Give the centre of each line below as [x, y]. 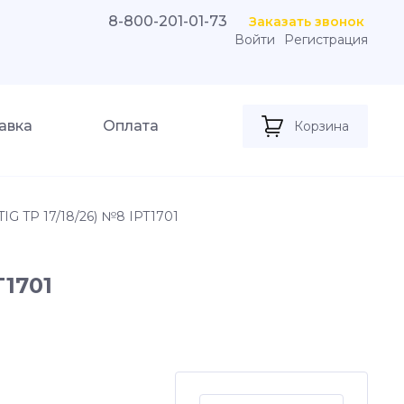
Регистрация [326, 40]
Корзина [321, 126]
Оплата [130, 126]
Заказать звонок [307, 22]
